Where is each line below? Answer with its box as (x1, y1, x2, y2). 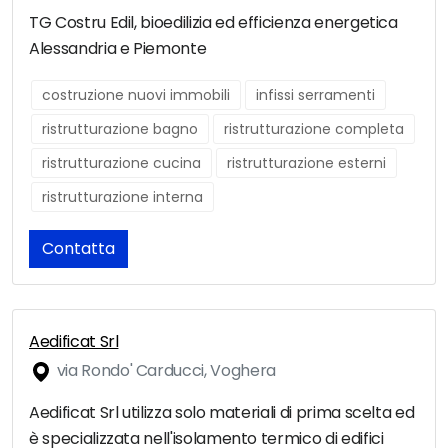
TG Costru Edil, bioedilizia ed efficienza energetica (29, 11, 398, 35)
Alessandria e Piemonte (29, 37, 207, 61)
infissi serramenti (256, 85, 375, 106)
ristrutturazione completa (224, 119, 404, 140)
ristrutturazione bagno (42, 119, 198, 140)
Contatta (42, 237, 115, 261)
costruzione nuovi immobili (42, 85, 230, 106)
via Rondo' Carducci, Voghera (53, 359, 276, 383)
